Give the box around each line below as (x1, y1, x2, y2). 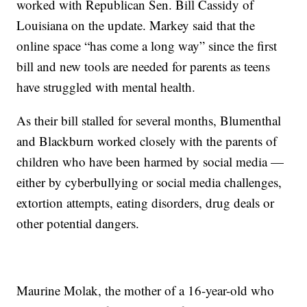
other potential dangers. (16, 214, 140, 232)
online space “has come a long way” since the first (16, 36, 278, 54)
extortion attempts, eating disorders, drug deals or (16, 193, 275, 211)
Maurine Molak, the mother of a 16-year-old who (16, 281, 275, 299)
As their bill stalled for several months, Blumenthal (16, 111, 282, 129)
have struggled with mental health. (16, 77, 196, 95)
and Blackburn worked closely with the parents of (16, 132, 278, 149)
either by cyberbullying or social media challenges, (16, 173, 282, 191)
